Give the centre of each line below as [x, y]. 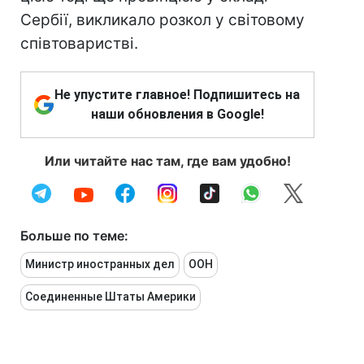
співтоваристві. [79, 43]
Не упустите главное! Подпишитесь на [177, 95]
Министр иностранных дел [100, 264]
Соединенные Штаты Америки [110, 297]
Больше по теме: [74, 236]
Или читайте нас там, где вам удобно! [167, 161]
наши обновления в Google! [177, 114]
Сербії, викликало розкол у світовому [162, 20]
